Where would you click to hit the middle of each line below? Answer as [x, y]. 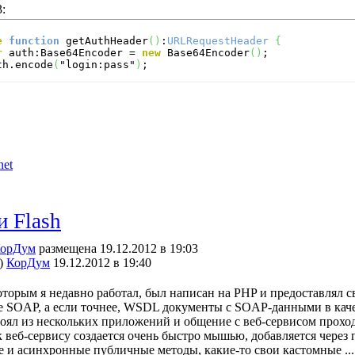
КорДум [28, 263]
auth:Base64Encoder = [72, 53]
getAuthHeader [104, 41]
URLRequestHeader [218, 41]
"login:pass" [97, 65]
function [34, 41]
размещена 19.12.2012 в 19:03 [117, 248]
